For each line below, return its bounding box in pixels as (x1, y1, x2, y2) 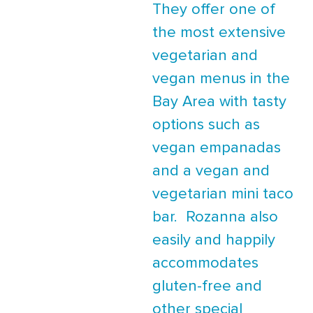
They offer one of (152, 1, 275, 17)
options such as (152, 117, 260, 133)
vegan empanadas (152, 140, 281, 156)
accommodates (152, 255, 259, 271)
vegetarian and (152, 48, 258, 64)
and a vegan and (152, 163, 270, 179)
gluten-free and (152, 278, 262, 294)
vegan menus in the (152, 71, 290, 87)
